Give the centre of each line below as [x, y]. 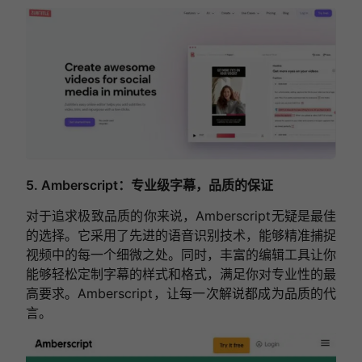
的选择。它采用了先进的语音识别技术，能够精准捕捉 [181, 235]
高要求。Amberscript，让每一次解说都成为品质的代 [181, 293]
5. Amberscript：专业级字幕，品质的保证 [149, 185]
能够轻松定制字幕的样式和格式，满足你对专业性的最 [181, 274]
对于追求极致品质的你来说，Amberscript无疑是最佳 [181, 215]
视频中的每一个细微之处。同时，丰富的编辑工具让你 [181, 254]
